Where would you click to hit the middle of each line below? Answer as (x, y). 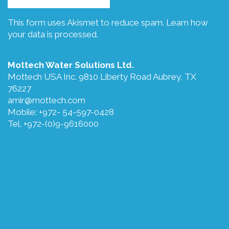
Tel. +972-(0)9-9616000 (53, 123)
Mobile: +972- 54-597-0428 (61, 112)
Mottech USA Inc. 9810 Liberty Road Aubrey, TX (102, 76)
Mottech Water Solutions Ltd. (71, 65)
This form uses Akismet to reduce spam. (87, 22)
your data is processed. (53, 34)
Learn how (187, 22)
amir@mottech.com (47, 100)
